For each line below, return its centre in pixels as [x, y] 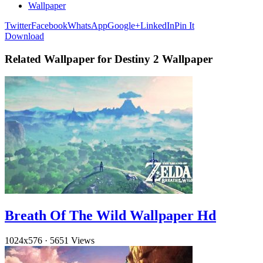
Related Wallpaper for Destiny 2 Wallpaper [109, 59]
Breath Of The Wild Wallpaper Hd [110, 216]
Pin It [184, 25]
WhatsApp [87, 25]
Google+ [124, 25]
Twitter [18, 25]
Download [24, 36]
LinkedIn [157, 25]
